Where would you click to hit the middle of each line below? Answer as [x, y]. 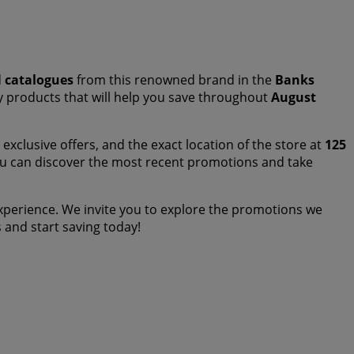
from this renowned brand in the [174, 80]
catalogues [39, 80]
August [294, 98]
